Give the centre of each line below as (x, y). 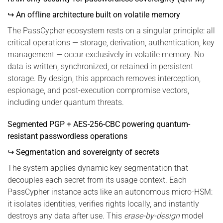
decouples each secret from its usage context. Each (97, 180)
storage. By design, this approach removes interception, (104, 78)
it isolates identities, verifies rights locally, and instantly (103, 204)
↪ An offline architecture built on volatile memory (94, 14)
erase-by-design (152, 216)
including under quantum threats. (66, 102)
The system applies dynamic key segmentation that (98, 168)
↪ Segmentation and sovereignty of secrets (83, 152)
